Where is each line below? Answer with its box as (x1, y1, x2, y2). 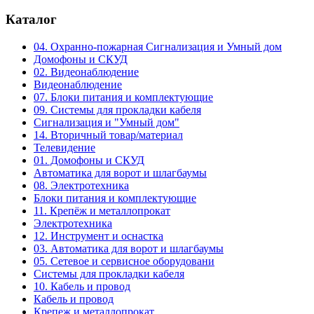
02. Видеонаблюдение (34, 66, 139, 78)
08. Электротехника (34, 179, 129, 192)
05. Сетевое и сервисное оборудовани (34, 255, 214, 268)
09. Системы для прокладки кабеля (34, 104, 201, 116)
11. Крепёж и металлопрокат (34, 205, 170, 217)
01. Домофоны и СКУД (34, 154, 144, 167)
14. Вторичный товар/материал (34, 129, 183, 142)
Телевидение (34, 142, 95, 154)
